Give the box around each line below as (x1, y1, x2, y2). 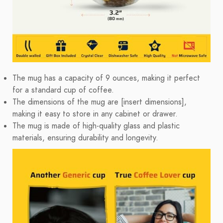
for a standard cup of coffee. (12, 85, 114, 96)
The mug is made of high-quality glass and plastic (12, 120, 180, 132)
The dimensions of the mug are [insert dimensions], (12, 97, 187, 108)
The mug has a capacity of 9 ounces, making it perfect (12, 73, 200, 84)
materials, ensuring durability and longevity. (12, 132, 158, 144)
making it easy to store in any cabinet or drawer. (12, 109, 178, 120)
